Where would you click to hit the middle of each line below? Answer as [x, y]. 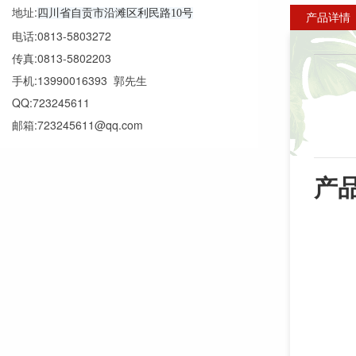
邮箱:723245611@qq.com [77, 125]
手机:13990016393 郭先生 [79, 81]
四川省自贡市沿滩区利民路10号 [115, 14]
